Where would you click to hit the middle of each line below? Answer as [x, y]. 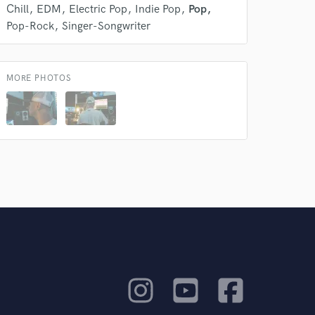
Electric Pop [98, 9]
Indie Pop [158, 9]
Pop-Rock [30, 26]
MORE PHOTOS [39, 78]
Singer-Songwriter [106, 26]
